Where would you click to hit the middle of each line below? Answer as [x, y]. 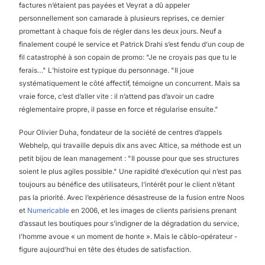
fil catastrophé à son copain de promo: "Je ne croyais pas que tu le [128, 57]
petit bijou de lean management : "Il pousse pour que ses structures [129, 159]
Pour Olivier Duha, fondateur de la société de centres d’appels [120, 133]
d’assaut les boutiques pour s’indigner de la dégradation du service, [129, 224]
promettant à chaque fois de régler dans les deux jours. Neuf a [120, 31]
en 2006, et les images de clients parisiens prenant [153, 211]
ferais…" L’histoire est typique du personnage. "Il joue [106, 70]
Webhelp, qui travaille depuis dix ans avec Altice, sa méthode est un [130, 146]
